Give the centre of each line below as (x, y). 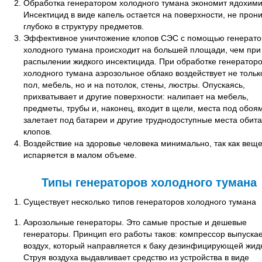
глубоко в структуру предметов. (84, 26)
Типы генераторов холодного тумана (149, 182)
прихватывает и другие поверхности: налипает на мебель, (136, 96)
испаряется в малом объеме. (80, 155)
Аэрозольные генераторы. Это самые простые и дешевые (135, 222)
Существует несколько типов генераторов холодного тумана (140, 202)
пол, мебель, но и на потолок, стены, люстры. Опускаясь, (134, 85)
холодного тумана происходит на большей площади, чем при (142, 50)
